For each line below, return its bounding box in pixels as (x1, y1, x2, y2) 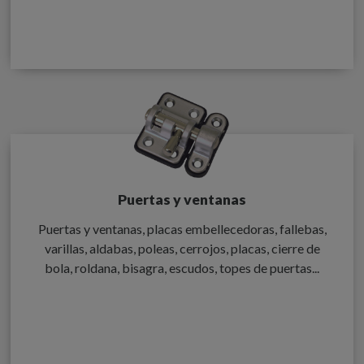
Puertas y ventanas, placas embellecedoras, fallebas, (37, 220, 327, 236)
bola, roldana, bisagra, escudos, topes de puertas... (45, 259, 319, 275)
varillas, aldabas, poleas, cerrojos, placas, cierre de (44, 240, 320, 256)
